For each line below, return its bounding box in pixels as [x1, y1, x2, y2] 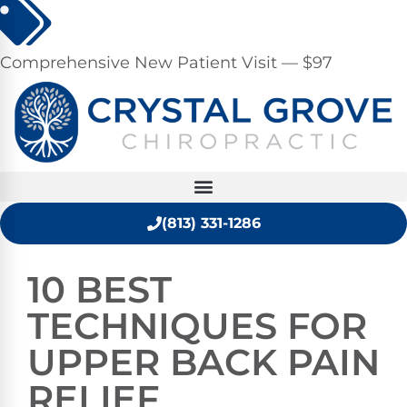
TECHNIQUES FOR [27, 303, 367, 348]
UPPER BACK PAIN [27, 339, 380, 384]
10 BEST [27, 266, 172, 312]
